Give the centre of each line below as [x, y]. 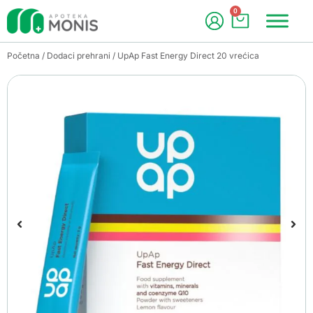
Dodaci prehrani [79, 56]
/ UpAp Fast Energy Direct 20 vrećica [185, 56]
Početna [23, 56]
